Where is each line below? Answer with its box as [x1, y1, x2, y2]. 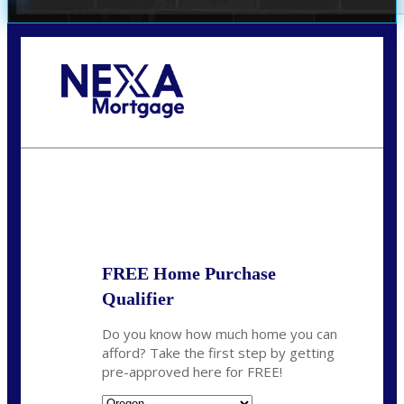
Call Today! [61, 117, 122, 132]
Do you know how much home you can [102, 324, 337, 343]
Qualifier [102, 288, 174, 308]
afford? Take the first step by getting [102, 343, 335, 362]
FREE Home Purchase [102, 262, 276, 283]
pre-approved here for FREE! [102, 362, 282, 381]
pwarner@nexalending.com [61, 132, 196, 146]
